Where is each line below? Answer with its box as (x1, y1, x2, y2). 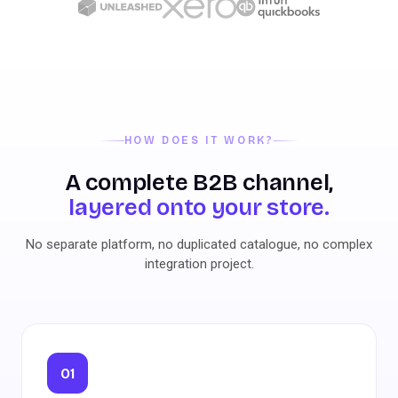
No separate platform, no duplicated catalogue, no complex (26, 236, 372, 252)
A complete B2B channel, (64, 169, 334, 196)
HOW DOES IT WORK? (123, 134, 275, 147)
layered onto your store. (68, 194, 330, 221)
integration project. (144, 256, 254, 272)
